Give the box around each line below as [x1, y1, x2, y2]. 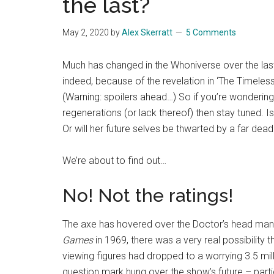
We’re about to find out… [62, 154, 166, 166]
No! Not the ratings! [62, 184, 233, 206]
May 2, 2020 [62, 27, 109, 37]
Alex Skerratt [122, 27, 172, 37]
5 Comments [186, 27, 236, 37]
